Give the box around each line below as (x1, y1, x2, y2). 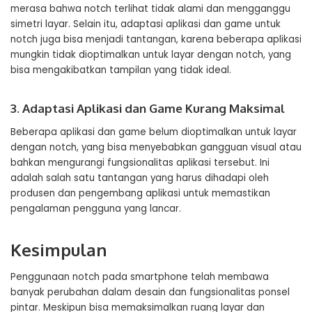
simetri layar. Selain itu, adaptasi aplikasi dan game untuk (10, 17, 281, 31)
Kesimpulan (10, 239, 107, 260)
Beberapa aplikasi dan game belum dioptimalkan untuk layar (10, 125, 297, 139)
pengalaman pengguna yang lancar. (10, 202, 181, 215)
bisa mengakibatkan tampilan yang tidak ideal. (10, 63, 231, 77)
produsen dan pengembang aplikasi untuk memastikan (10, 187, 270, 200)
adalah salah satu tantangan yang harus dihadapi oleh (10, 171, 269, 185)
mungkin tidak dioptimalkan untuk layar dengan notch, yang (10, 48, 291, 61)
